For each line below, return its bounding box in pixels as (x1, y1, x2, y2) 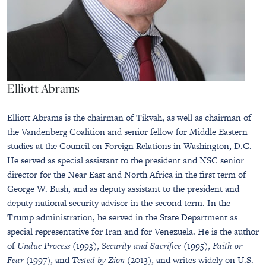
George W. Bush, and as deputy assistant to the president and (7, 182, 239, 195)
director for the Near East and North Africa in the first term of (7, 168, 246, 180)
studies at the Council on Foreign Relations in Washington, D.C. (7, 140, 252, 152)
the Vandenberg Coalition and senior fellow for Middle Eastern (7, 125, 248, 138)
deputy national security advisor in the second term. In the (7, 197, 230, 209)
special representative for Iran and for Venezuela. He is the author (7, 225, 259, 237)
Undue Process (17, 239, 70, 252)
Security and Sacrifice (102, 239, 181, 252)
